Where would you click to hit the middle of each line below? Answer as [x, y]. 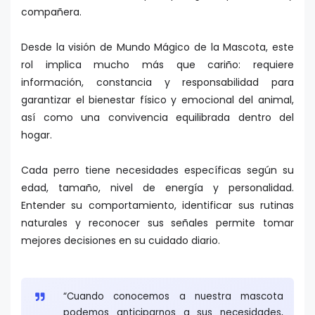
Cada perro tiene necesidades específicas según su [157, 171]
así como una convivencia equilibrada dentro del [157, 118]
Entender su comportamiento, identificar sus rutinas [157, 206]
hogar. [37, 135]
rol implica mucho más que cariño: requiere [157, 65]
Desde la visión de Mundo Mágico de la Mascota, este [157, 47]
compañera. [51, 12]
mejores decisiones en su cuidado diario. [121, 241]
